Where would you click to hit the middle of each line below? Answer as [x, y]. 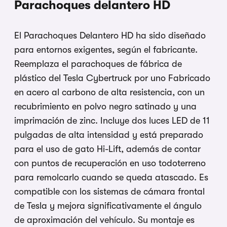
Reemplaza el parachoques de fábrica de [98, 64]
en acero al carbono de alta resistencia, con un [109, 92]
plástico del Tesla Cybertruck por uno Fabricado [112, 78]
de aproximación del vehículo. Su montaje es [104, 220]
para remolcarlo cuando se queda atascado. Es [111, 178]
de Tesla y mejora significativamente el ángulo [108, 206]
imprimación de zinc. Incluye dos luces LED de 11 [112, 121]
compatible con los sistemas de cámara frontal [109, 192]
